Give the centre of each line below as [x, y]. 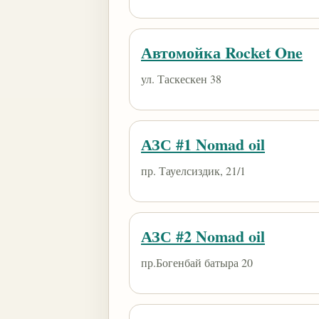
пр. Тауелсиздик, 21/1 [193, 171]
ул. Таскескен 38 [181, 79]
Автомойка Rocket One [222, 52]
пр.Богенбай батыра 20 [197, 262]
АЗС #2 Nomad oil [203, 236]
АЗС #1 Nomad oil [203, 144]
